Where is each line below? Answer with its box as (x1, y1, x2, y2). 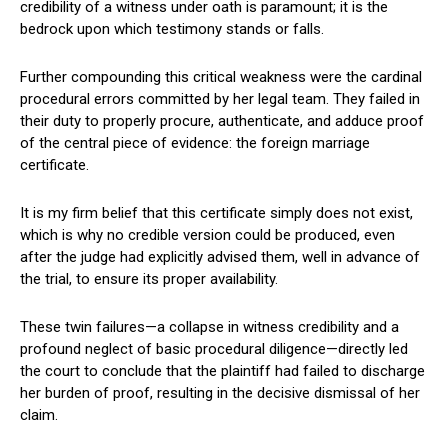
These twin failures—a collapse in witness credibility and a (20, 317, 399, 336)
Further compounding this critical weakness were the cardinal (20, 67, 422, 86)
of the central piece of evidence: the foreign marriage (20, 133, 370, 152)
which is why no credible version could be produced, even (20, 225, 395, 244)
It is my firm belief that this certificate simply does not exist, (20, 203, 413, 222)
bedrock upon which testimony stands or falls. (20, 19, 324, 38)
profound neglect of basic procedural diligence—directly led (20, 339, 408, 358)
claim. (20, 405, 58, 424)
